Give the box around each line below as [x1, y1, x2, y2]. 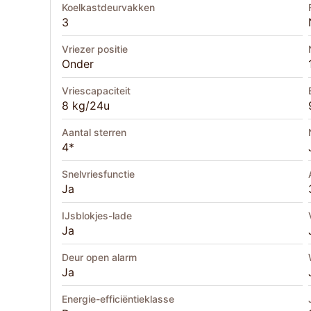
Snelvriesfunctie [62, 168, 135, 180]
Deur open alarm [62, 251, 137, 264]
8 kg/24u [62, 99, 110, 113]
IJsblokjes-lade [62, 210, 132, 222]
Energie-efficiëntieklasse [62, 293, 174, 305]
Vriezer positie [62, 43, 128, 56]
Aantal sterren [62, 126, 126, 139]
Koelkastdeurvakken [62, 1, 155, 14]
